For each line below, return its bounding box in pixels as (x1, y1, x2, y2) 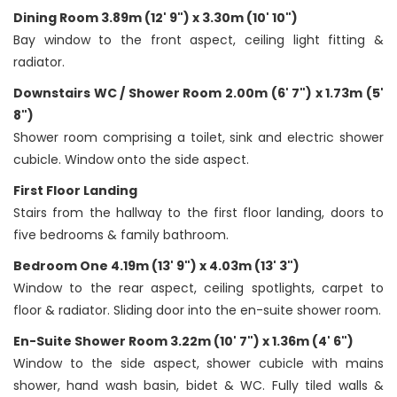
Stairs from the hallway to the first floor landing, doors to (13, 204, 384, 222)
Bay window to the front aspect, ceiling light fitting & (13, 31, 384, 50)
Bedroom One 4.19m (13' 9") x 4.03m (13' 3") (13, 257, 300, 276)
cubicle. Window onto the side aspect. (13, 151, 249, 169)
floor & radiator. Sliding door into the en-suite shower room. (13, 301, 381, 320)
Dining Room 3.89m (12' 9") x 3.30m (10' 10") (13, 9, 298, 27)
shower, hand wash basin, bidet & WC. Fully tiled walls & (13, 377, 384, 395)
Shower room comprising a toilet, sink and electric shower (13, 128, 384, 147)
